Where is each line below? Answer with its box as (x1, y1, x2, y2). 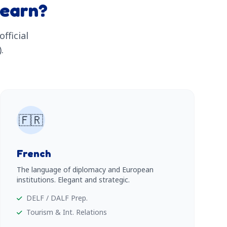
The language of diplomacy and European (17, 165, 154, 174)
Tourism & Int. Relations (26, 207, 107, 217)
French (17, 147, 51, 160)
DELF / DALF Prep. (26, 193, 88, 203)
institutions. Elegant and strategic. (17, 175, 130, 184)
